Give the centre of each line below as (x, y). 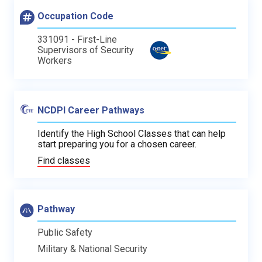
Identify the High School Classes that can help (132, 134)
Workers (55, 61)
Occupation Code (75, 16)
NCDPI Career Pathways (91, 110)
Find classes (64, 161)
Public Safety (65, 232)
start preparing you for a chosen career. (117, 144)
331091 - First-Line (77, 39)
